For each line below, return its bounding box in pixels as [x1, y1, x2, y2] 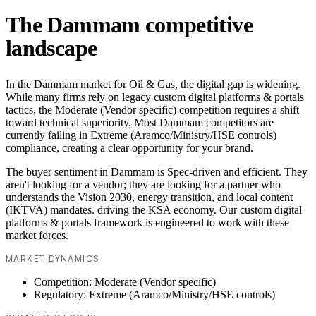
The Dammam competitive [6, 11, 253, 37]
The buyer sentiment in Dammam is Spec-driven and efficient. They [6, 166, 308, 178]
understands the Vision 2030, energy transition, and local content [6, 191, 293, 204]
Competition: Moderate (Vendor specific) [34, 276, 216, 288]
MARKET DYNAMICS [6, 253, 99, 265]
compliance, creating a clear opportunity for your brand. [6, 142, 253, 154]
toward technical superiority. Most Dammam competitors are [6, 116, 274, 129]
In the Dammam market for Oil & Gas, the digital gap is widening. [6, 78, 300, 91]
